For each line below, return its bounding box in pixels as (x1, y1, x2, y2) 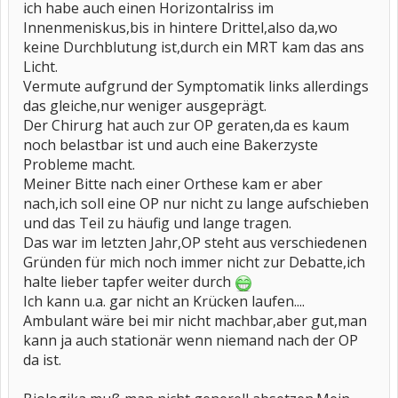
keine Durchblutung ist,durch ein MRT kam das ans (23, 37, 364, 57)
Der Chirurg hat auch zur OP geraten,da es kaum (23, 115, 349, 135)
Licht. (23, 57, 58, 76)
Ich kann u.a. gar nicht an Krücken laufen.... (23, 291, 305, 311)
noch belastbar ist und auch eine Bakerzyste (23, 135, 318, 155)
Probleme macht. (23, 155, 135, 174)
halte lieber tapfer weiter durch (23, 272, 235, 291)
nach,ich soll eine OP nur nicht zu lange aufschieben (23, 194, 369, 213)
